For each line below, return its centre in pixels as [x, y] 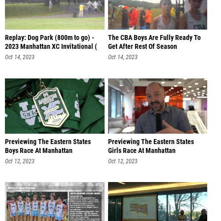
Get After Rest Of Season [142, 46]
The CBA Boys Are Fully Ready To [154, 37]
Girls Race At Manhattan [142, 150]
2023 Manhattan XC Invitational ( [51, 46]
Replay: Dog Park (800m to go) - [50, 37]
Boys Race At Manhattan [39, 150]
